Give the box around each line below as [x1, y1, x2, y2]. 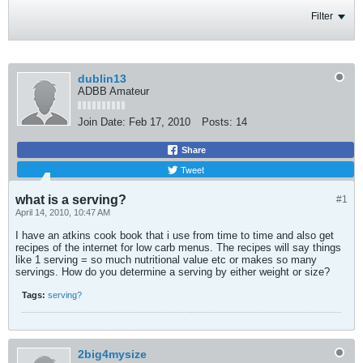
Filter [311, 11, 333, 22]
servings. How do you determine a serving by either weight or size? [15, 266, 330, 278]
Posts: [202, 116, 233, 128]
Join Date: [78, 116, 126, 128]
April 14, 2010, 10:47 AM [15, 207, 110, 217]
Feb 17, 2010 [129, 116, 190, 128]
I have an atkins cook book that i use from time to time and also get [15, 229, 334, 241]
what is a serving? [15, 193, 126, 207]
